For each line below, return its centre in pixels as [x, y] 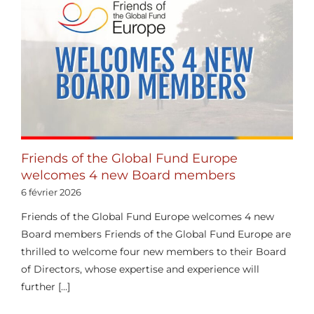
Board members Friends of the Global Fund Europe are [156, 234]
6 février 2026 [51, 192]
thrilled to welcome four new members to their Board [153, 252]
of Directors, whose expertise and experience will [140, 269]
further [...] [45, 287]
